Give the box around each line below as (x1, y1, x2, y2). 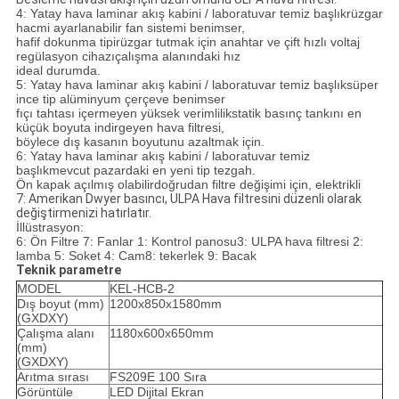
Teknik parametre (15, 263, 121, 278)
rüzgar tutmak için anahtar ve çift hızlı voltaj (115, 35, 360, 50)
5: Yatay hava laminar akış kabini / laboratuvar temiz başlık (15, 77, 346, 93)
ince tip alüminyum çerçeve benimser (15, 92, 225, 107)
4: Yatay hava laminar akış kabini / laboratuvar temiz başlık (15, 6, 346, 21)
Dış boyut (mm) (16, 297, 104, 312)
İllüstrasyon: (15, 220, 84, 235)
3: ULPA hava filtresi (236, 234, 353, 249)
